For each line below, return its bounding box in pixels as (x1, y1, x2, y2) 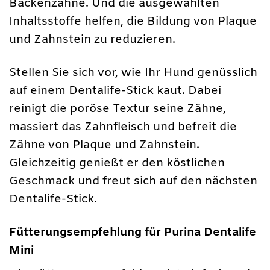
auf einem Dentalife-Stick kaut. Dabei (9, 83, 221, 99)
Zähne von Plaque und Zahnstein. (9, 137, 199, 154)
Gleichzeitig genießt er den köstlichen (9, 155, 225, 172)
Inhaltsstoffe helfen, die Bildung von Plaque (9, 14, 257, 30)
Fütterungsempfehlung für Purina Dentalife (9, 225, 256, 241)
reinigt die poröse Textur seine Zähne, (9, 101, 226, 118)
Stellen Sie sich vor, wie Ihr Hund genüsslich (9, 65, 257, 81)
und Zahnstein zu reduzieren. (9, 32, 175, 48)
